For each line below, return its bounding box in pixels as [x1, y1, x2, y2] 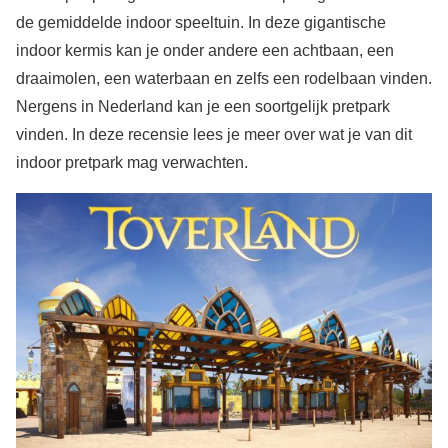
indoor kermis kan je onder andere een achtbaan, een [16, 41, 394, 59]
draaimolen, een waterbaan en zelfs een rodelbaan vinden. [16, 69, 432, 87]
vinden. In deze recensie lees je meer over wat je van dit [16, 125, 412, 143]
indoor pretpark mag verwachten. [16, 153, 248, 171]
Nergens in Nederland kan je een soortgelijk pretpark [16, 97, 390, 115]
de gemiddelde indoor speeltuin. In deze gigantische [16, 13, 386, 31]
